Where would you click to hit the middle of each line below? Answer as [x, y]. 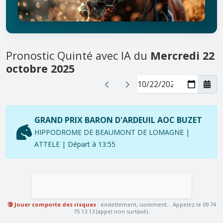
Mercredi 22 [182, 55]
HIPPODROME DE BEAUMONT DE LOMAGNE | [112, 132]
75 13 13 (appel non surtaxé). [111, 211]
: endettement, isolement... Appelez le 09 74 [156, 204]
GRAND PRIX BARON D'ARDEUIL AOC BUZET [118, 120]
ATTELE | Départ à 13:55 [75, 144]
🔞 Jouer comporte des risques [52, 204]
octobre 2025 [40, 68]
